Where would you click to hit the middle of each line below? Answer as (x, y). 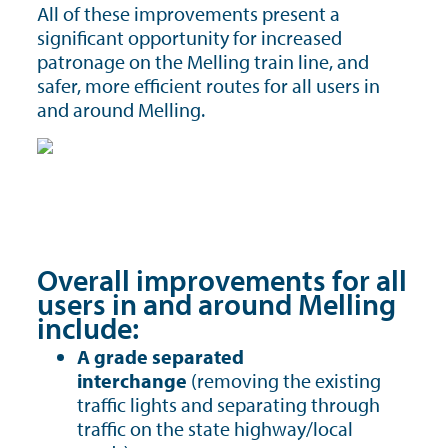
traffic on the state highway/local (215, 428)
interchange (132, 380)
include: (88, 328)
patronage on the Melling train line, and (203, 61)
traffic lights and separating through (228, 404)
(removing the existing (286, 380)
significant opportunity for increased (189, 37)
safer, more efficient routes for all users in (208, 85)
